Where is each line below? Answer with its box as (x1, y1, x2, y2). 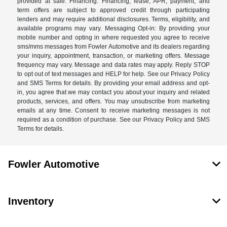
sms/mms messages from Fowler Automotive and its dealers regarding (17, 43, 210, 50)
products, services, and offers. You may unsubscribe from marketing (17, 97, 210, 105)
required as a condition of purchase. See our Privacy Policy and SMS (17, 116, 210, 123)
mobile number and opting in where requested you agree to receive (17, 33, 210, 41)
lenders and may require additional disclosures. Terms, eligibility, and (17, 15, 210, 23)
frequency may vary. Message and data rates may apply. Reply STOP (17, 61, 210, 68)
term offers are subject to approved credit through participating (17, 6, 210, 14)
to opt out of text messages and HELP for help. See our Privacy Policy (17, 70, 210, 78)
